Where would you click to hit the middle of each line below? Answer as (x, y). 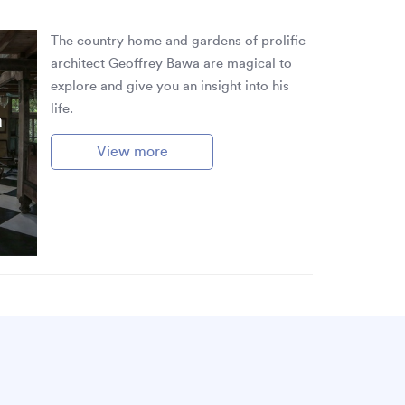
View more (132, 152)
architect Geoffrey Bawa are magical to (171, 64)
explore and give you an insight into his (170, 86)
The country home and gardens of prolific (178, 41)
